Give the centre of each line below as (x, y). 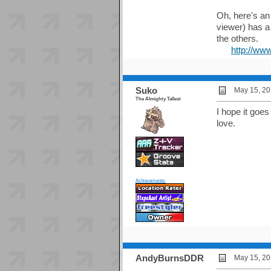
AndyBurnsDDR (169, 258)
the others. (237, 39)
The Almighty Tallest (158, 99)
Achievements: (150, 181)
